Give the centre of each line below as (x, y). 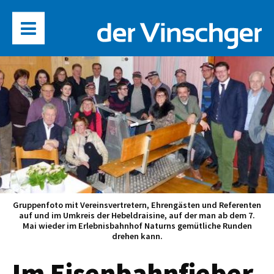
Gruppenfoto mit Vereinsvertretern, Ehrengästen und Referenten (137, 205)
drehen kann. (137, 236)
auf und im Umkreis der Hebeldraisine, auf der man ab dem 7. (137, 216)
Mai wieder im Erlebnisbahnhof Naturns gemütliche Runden (137, 226)
